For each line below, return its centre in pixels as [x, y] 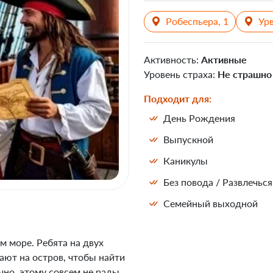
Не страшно [245, 74]
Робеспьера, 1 [197, 21]
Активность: [171, 60]
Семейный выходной [211, 204]
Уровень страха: [179, 74]
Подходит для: [178, 99]
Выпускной [188, 140]
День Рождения [199, 118]
